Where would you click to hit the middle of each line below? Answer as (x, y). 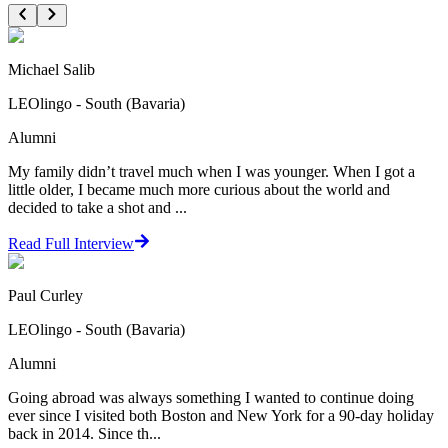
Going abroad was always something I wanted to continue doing (211, 397)
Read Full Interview (71, 243)
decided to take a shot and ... (97, 207)
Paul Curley (45, 295)
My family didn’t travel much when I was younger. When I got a (211, 171)
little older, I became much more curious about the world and (199, 189)
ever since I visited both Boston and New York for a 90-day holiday (221, 415)
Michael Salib (51, 69)
